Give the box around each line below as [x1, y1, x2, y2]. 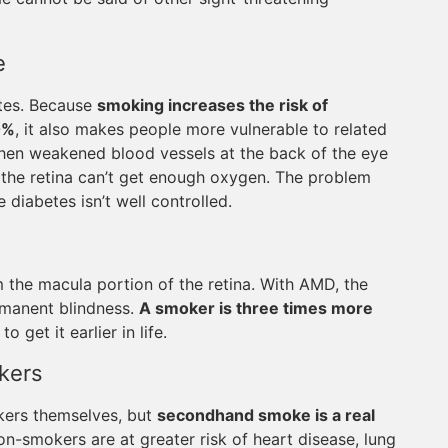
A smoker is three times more [139, 298, 373, 318]
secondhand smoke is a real [157, 405, 375, 425]
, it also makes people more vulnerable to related [15, 119, 387, 139]
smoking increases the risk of [97, 95, 328, 115]
